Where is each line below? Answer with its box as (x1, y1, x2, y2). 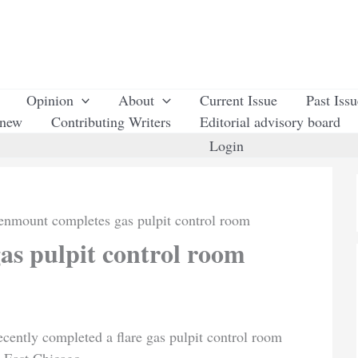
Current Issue (200, 90, 278, 109)
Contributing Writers (51, 112, 171, 131)
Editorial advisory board (200, 112, 340, 131)
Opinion (26, 90, 74, 109)
